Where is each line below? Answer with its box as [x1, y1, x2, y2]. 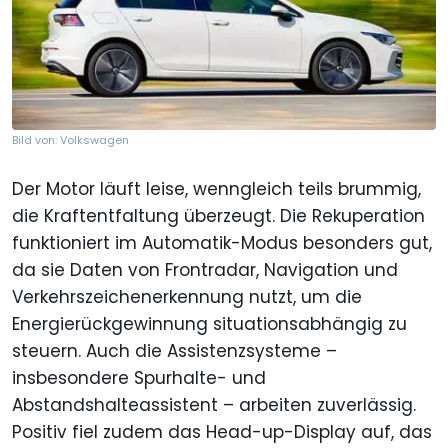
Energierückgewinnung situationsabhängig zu [12, 312, 407, 337]
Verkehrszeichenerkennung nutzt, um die [12, 285, 362, 310]
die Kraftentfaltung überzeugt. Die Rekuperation [12, 204, 425, 229]
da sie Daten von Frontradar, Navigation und [12, 258, 398, 283]
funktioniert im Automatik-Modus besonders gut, [12, 231, 432, 256]
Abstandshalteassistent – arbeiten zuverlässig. [12, 393, 416, 418]
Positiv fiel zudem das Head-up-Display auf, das [12, 420, 432, 445]
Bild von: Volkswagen [12, 132, 129, 149]
